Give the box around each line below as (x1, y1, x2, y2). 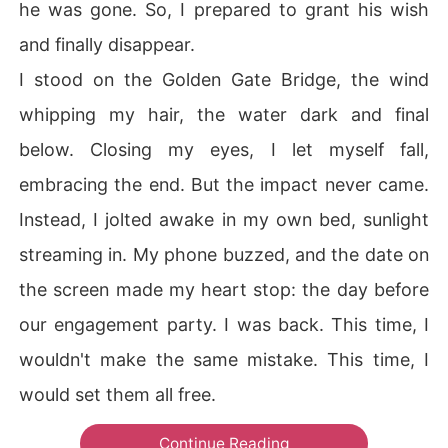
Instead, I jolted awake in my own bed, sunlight (19, 208, 429, 230)
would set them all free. (19, 383, 217, 405)
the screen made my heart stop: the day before (19, 278, 429, 300)
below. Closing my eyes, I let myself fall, (19, 138, 429, 160)
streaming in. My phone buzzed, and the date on (19, 243, 429, 265)
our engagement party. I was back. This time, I (19, 313, 429, 335)
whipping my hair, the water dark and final (19, 103, 429, 125)
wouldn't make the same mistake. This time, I (19, 348, 429, 370)
